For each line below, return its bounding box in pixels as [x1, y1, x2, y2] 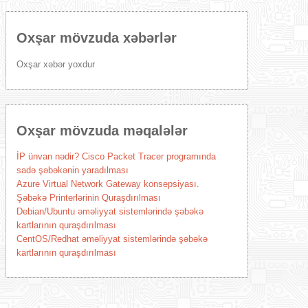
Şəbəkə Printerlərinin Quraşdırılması [16, 192, 161, 203]
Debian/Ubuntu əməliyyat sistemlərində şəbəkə [16, 206, 203, 217]
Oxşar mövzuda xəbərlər [16, 30, 177, 45]
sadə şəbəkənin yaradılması [16, 165, 129, 175]
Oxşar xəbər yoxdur [16, 59, 95, 69]
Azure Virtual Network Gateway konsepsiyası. [16, 179, 199, 189]
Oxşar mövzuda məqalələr [16, 123, 188, 138]
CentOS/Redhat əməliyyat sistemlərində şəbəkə [16, 234, 208, 244]
